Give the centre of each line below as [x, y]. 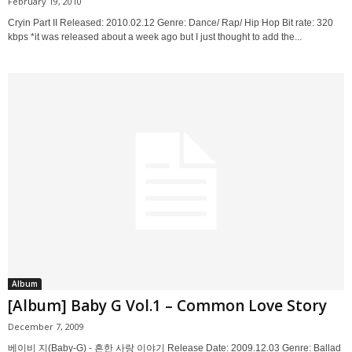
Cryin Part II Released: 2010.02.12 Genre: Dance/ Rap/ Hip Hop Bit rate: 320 [170, 22]
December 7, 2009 [46, 327]
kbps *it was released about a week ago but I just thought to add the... [155, 37]
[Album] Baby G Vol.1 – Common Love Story [167, 306]
